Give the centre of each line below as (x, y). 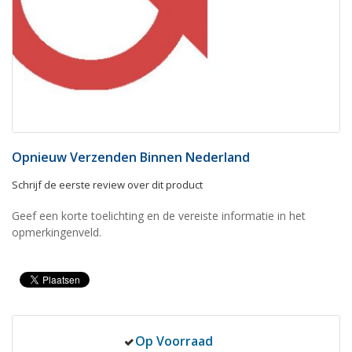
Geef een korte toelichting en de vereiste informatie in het (159, 215)
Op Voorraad (174, 341)
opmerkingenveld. (57, 232)
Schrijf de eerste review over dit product (107, 184)
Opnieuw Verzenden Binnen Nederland (131, 157)
